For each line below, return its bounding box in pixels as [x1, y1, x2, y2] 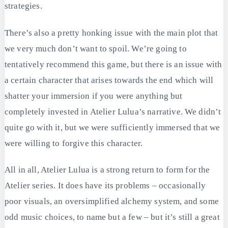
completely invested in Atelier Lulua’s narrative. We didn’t [5, 106, 221, 117]
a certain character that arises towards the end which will [5, 75, 214, 85]
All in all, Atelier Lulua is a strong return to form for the [5, 164, 210, 175]
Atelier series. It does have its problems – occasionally [5, 180, 206, 190]
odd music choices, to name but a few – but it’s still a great [5, 212, 220, 222]
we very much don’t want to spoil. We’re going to [5, 43, 187, 53]
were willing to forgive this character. [5, 138, 143, 148]
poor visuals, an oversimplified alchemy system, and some [5, 196, 219, 206]
